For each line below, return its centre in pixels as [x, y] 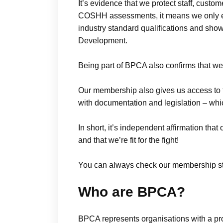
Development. [103, 41]
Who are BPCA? [132, 192]
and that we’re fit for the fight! [128, 140]
